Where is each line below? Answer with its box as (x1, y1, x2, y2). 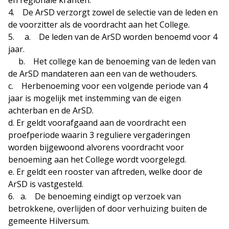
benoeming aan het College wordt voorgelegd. (8, 154, 186, 166)
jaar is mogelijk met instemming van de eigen (8, 93, 181, 104)
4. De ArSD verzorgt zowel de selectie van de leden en (8, 7, 218, 18)
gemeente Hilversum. (8, 215, 89, 227)
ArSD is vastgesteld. (8, 178, 83, 190)
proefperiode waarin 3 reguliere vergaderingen (8, 129, 190, 141)
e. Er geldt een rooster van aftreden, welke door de (8, 166, 202, 178)
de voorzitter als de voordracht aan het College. (8, 19, 190, 31)
